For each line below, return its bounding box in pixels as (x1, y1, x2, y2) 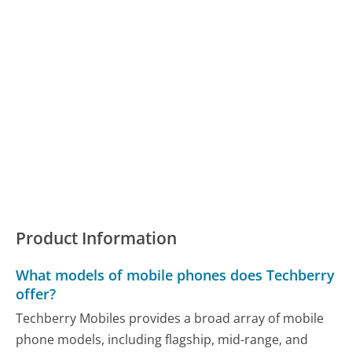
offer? (16, 284, 57, 303)
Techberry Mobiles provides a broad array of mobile (16, 310, 324, 328)
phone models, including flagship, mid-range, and (16, 331, 309, 349)
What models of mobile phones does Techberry (16, 265, 335, 284)
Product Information (16, 226, 178, 249)
